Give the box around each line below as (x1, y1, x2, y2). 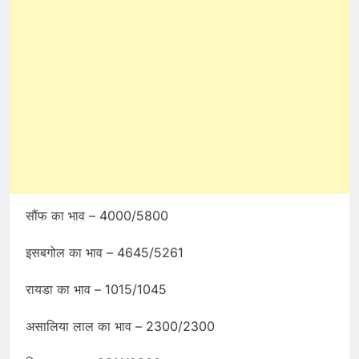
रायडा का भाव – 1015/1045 (26, 280, 167, 297)
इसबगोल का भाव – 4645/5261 (26, 244, 184, 260)
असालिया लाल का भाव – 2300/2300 (26, 317, 215, 334)
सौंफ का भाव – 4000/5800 (26, 207, 168, 224)
